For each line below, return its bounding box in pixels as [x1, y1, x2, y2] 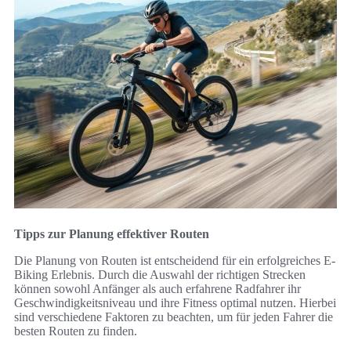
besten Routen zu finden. [14, 324, 137, 338]
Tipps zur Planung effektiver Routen [14, 226, 209, 241]
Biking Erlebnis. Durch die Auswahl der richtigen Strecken [14, 267, 306, 281]
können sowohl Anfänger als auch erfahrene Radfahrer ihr [14, 281, 301, 295]
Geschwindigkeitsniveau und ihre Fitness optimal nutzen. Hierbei [14, 295, 336, 309]
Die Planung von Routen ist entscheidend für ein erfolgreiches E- [14, 253, 335, 267]
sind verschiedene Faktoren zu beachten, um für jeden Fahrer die [14, 309, 333, 324]
